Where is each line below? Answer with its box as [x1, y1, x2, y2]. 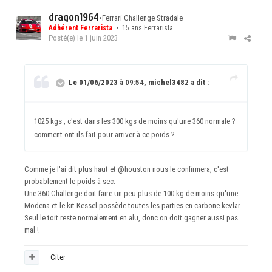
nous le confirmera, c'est [151, 165, 229, 174]
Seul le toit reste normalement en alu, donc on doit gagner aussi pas [24, 213, 238, 223]
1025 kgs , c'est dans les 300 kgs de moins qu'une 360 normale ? [34, 117, 236, 126]
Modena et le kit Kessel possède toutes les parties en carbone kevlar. [24, 201, 242, 211]
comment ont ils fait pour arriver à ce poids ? [34, 130, 175, 140]
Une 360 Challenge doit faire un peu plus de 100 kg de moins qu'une [24, 189, 238, 199]
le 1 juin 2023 [77, 33, 118, 43]
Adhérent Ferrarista [49, 24, 114, 33]
